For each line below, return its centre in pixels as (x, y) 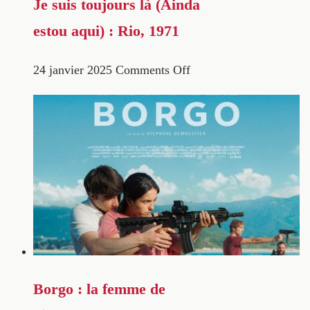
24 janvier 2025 (73, 70)
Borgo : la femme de (99, 290)
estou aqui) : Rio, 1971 (106, 31)
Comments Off (153, 70)
